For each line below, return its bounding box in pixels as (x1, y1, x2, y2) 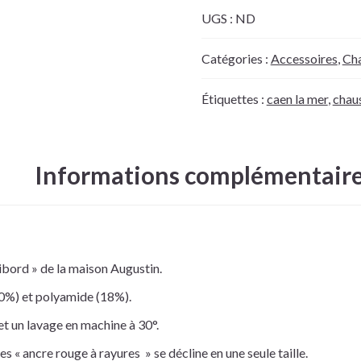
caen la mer (266, 90, 328, 106)
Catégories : (201, 50, 271, 66)
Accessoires (270, 50, 338, 66)
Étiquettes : (201, 90, 267, 106)
